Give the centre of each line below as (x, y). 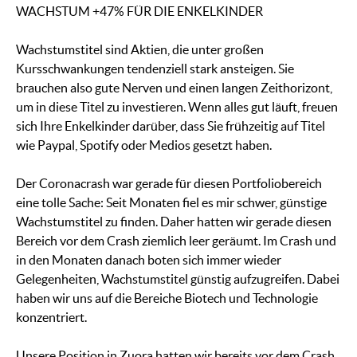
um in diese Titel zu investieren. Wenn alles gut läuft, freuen (177, 107)
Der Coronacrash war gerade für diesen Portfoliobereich (169, 184)
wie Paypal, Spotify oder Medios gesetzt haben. (144, 145)
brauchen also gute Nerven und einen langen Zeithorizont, (174, 88)
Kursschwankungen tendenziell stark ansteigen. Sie (155, 69)
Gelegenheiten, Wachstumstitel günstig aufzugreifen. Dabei (178, 279)
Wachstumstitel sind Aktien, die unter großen (140, 50)
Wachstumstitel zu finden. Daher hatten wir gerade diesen (174, 222)
